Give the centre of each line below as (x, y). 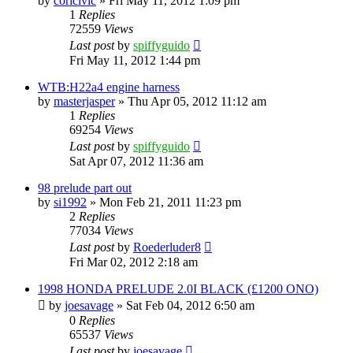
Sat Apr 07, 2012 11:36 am (136, 161)
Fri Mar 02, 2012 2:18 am (134, 262)
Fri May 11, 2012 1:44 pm (135, 60)
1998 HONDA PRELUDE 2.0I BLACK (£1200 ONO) (178, 288)
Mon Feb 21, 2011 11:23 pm (170, 202)
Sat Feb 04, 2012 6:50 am (190, 305)
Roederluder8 (167, 247)
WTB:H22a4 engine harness (109, 87)
